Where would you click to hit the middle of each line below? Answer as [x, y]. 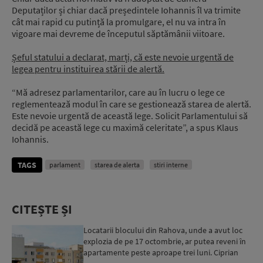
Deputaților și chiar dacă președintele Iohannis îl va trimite [126, 10]
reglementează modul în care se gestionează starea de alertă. [131, 104]
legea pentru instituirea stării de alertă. [88, 69]
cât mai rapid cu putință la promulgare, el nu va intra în [119, 22]
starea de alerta [117, 165]
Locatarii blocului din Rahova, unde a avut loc [163, 230]
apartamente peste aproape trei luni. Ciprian [161, 252]
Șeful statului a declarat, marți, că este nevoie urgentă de [123, 57]
